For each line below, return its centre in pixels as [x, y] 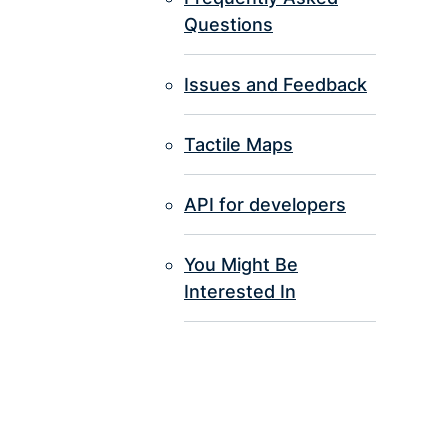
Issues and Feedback [275, 85]
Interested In [240, 292]
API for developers [265, 205]
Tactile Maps [238, 145]
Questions [228, 25]
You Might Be [241, 265]
